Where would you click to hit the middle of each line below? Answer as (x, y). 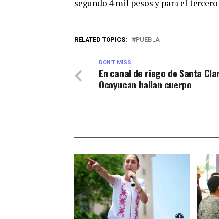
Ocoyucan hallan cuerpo (145, 84)
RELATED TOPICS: (101, 39)
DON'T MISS (115, 62)
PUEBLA (148, 39)
